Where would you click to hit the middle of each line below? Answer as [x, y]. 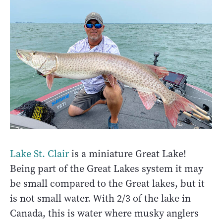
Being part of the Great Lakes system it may [107, 168]
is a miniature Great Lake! [128, 154]
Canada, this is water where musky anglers [104, 213]
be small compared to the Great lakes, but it [107, 183]
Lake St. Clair [39, 154]
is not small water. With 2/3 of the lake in [100, 198]
